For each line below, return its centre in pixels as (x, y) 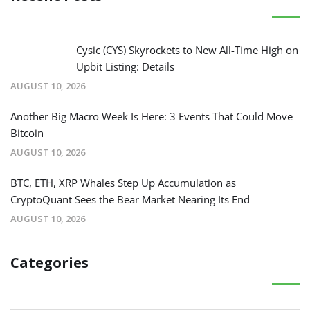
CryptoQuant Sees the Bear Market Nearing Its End (130, 199)
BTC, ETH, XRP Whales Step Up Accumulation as (123, 182)
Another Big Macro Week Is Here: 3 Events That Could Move (152, 116)
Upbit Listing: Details (125, 66)
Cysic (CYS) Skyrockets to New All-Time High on (187, 49)
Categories (49, 262)
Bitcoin (27, 133)
